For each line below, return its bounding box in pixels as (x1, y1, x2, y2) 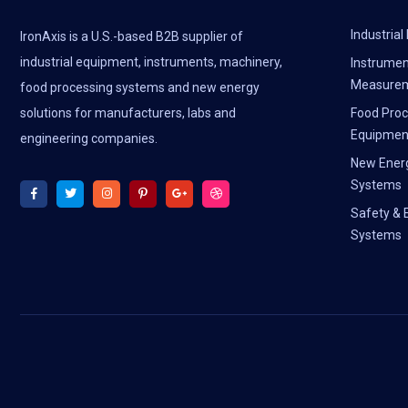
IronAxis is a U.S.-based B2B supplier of (20, 29, 243, 45)
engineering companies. (20, 131, 158, 147)
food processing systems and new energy (20, 80, 260, 96)
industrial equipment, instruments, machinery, (20, 55, 282, 70)
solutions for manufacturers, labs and (20, 106, 236, 121)
